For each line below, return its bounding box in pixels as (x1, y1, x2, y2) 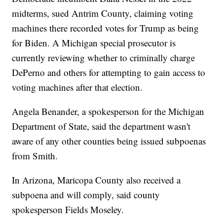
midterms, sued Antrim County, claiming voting (12, 7, 194, 20)
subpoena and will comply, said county (12, 188, 160, 201)
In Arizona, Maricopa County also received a (12, 174, 181, 186)
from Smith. (12, 149, 58, 162)
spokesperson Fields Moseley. (12, 203, 124, 216)
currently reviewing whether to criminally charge (12, 51, 195, 64)
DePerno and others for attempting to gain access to (12, 66, 206, 79)
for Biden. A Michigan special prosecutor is (12, 37, 176, 49)
